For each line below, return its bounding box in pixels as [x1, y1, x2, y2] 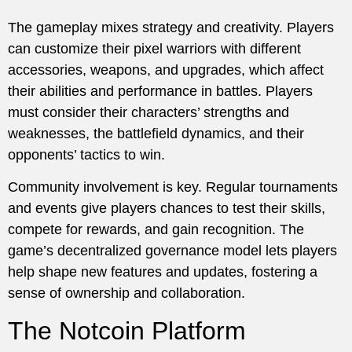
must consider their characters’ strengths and [8, 104, 289, 120]
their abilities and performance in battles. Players [8, 82, 313, 99]
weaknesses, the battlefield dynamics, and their [8, 125, 304, 141]
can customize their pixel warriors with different [8, 40, 301, 57]
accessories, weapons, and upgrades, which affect [8, 61, 324, 78]
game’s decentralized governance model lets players [8, 243, 337, 259]
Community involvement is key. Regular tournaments [8, 179, 338, 196]
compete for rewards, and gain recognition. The [8, 222, 304, 238]
